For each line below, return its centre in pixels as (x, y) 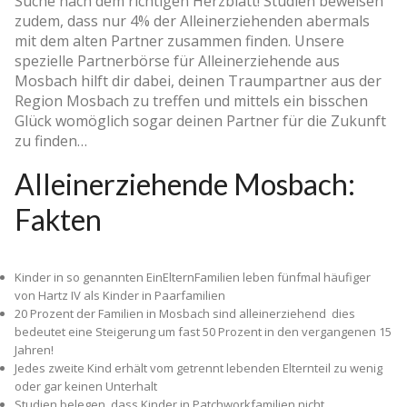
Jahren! (34, 349)
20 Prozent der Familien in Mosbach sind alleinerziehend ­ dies (185, 313)
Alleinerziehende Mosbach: (185, 184)
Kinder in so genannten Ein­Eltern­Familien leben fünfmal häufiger (193, 277)
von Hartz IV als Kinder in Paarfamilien (120, 295)
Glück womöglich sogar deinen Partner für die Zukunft (200, 120)
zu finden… (51, 140)
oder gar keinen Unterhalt (86, 386)
